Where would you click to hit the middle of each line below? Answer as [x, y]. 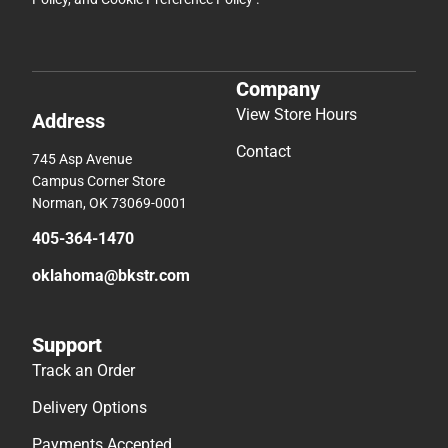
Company [278, 89]
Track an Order [83, 371]
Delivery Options [89, 408]
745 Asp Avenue [82, 159]
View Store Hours [296, 115]
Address [68, 121]
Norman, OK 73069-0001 [109, 203]
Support [67, 345]
